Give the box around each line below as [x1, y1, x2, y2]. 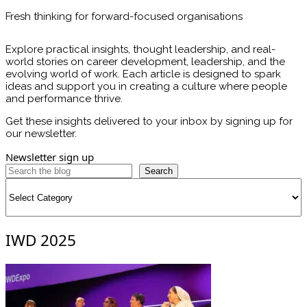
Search [145, 166, 173, 177]
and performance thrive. [5, 93, 123, 106]
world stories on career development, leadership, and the [5, 56, 285, 69]
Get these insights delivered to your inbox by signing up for [5, 115, 293, 128]
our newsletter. [5, 127, 77, 140]
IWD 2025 [5, 229, 76, 251]
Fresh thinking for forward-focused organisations [5, 10, 243, 23]
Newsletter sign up [5, 150, 94, 164]
